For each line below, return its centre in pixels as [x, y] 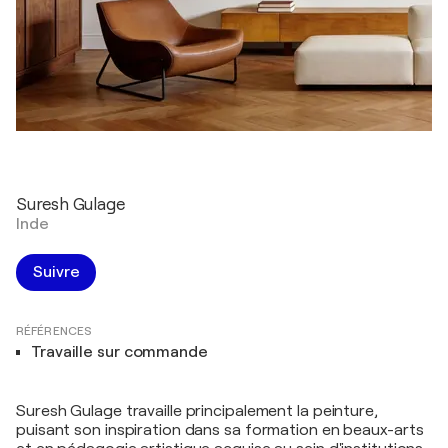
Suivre [56, 272]
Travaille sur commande [119, 352]
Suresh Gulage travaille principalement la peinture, [197, 411]
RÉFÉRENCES [54, 331]
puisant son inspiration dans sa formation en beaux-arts [220, 430]
